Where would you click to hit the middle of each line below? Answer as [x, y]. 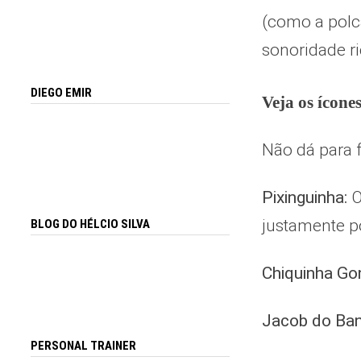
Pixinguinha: [304, 197]
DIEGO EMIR [62, 93]
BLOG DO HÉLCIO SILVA [91, 224]
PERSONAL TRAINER [84, 346]
